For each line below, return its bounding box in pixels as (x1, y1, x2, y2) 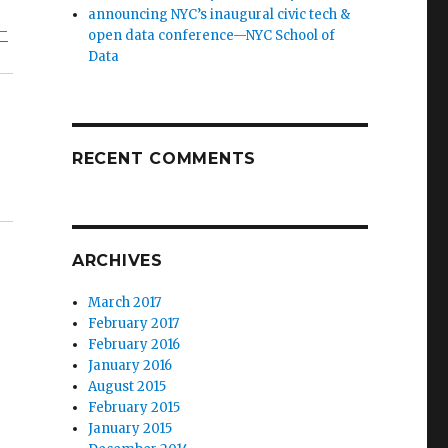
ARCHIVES (71, 251, 163, 271)
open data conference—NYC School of (88, 27, 336, 45)
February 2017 (88, 315, 180, 333)
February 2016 (88, 336, 181, 354)
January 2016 (88, 357, 173, 375)
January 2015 (88, 420, 173, 438)
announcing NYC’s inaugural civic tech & (88, 6, 351, 24)
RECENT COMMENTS (71, 149, 257, 169)
